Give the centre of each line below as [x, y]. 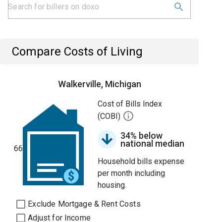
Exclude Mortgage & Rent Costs [84, 204]
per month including [132, 173]
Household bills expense [141, 161]
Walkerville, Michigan [99, 84]
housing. [112, 185]
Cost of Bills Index [130, 104]
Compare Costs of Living [78, 52]
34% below [142, 136]
